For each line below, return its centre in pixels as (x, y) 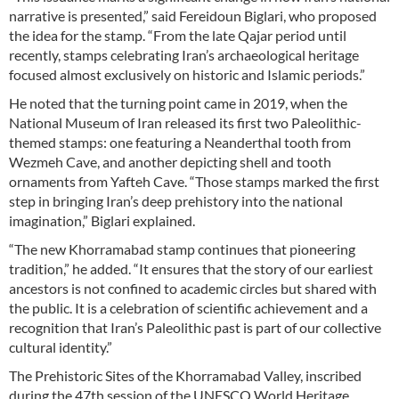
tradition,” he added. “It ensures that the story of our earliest (191, 269)
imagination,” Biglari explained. (102, 221)
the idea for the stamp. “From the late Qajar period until (178, 36)
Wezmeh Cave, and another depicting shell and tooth (170, 162)
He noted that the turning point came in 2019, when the (178, 103)
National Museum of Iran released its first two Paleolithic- (185, 123)
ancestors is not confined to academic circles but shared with (193, 289)
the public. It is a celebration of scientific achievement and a (188, 308)
